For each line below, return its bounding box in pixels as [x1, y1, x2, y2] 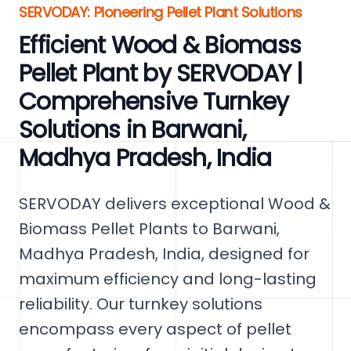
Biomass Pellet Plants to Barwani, [19, 218, 280, 240]
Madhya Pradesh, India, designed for [19, 243, 309, 265]
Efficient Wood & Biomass [19, 29, 301, 62]
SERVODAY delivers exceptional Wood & [19, 193, 331, 215]
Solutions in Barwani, [19, 114, 247, 147]
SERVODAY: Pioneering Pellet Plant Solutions [19, 2, 302, 22]
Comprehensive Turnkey [19, 85, 289, 118]
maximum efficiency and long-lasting [19, 268, 317, 290]
